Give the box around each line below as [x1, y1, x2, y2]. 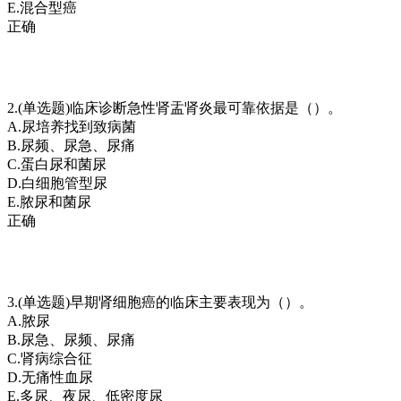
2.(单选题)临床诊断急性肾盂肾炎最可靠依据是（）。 [7, 99, 342, 115]
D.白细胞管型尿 [7, 175, 107, 191]
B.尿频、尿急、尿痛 [7, 137, 135, 153]
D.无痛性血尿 [7, 369, 93, 385]
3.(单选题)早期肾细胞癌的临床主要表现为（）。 [7, 294, 313, 310]
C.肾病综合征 [7, 350, 92, 366]
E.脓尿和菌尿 [7, 193, 91, 209]
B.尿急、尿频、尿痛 [7, 331, 135, 347]
